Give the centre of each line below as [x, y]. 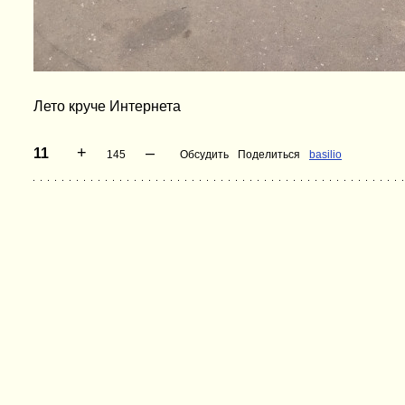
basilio [325, 155]
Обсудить [204, 155]
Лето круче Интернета [107, 106]
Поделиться [269, 155]
